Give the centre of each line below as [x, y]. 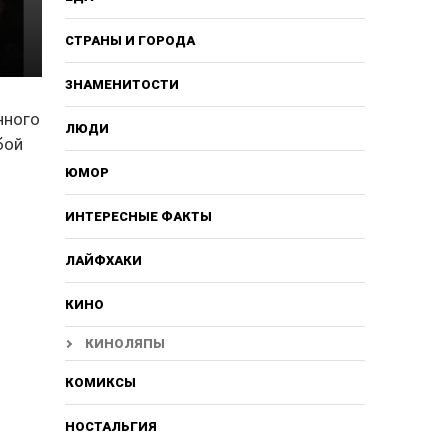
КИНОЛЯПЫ [124, 343]
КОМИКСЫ [100, 382]
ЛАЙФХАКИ [103, 260]
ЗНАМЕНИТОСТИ [121, 84]
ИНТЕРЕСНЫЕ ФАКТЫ [138, 216]
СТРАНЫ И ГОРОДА [129, 40]
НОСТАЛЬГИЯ [110, 426]
